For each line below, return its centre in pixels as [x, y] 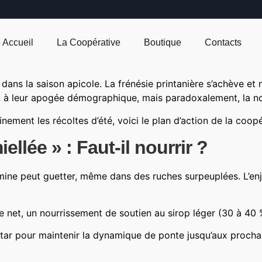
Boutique [163, 42]
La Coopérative [89, 42]
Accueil [18, 42]
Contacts [223, 42]
